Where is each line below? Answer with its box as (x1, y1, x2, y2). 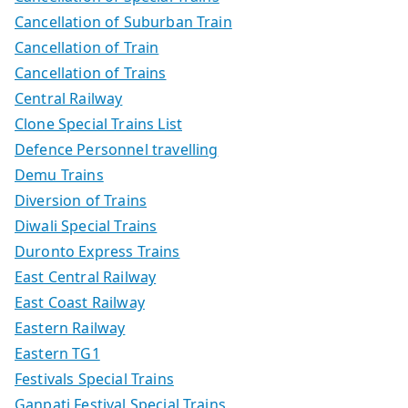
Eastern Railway (15, 317, 126, 338)
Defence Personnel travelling (15, 138, 219, 159)
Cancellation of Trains (15, 62, 167, 83)
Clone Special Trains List (15, 113, 182, 134)
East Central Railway (15, 266, 157, 287)
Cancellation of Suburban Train (15, 11, 232, 32)
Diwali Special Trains (15, 215, 158, 236)
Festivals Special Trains (15, 368, 174, 389)
